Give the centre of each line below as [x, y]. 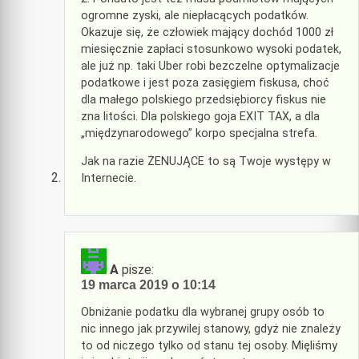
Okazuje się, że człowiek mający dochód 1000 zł [207, 32]
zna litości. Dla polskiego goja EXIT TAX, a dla [200, 116]
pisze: [138, 269]
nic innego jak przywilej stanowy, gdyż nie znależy [211, 329]
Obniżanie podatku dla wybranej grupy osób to [203, 312]
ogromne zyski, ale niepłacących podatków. [195, 15]
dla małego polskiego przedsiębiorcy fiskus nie [204, 99]
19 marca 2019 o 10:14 [148, 284]
